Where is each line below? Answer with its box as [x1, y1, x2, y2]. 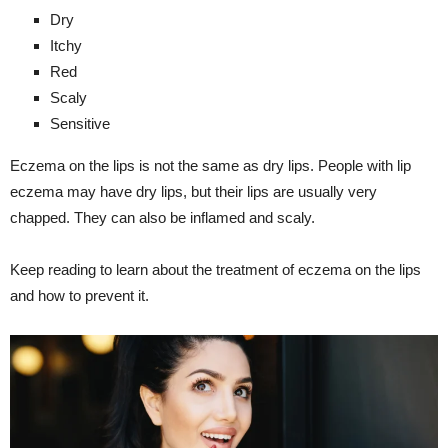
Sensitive [50, 114, 110, 132]
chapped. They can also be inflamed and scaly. [10, 208, 315, 226]
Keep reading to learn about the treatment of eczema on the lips [10, 260, 421, 278]
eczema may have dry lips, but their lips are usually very [10, 182, 377, 200]
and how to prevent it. [10, 286, 149, 304]
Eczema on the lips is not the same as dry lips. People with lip [10, 156, 411, 174]
